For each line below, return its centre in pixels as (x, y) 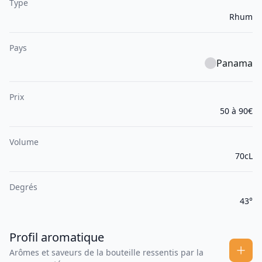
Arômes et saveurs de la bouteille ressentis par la (106, 253)
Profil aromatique (57, 237)
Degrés (23, 187)
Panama (235, 63)
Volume (24, 142)
